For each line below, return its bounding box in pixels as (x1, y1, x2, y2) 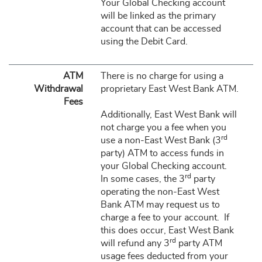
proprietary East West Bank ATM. (100, 84, 239, 94)
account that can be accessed (100, 24, 221, 33)
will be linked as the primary (100, 11, 216, 20)
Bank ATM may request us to (100, 200, 220, 209)
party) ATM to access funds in (100, 149, 224, 158)
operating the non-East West (100, 187, 219, 196)
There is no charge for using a (100, 71, 223, 81)
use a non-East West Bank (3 (100, 136, 221, 145)
